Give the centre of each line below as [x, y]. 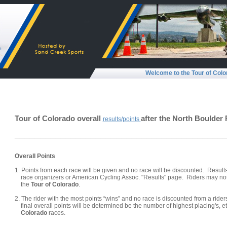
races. [56, 213]
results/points [122, 119]
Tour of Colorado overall [59, 118]
